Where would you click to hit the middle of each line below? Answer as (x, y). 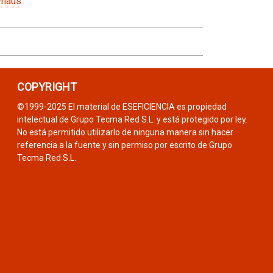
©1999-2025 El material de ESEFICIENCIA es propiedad (122, 107)
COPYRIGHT (47, 87)
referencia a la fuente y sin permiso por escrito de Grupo (125, 145)
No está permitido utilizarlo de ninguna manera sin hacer (125, 132)
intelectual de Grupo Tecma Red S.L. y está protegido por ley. (132, 119)
